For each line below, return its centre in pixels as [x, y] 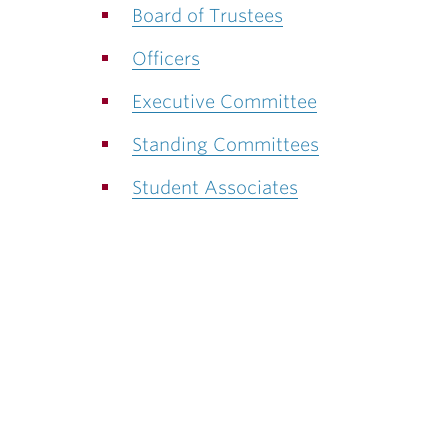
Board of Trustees [207, 15]
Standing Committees [225, 144]
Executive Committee [224, 101]
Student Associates [215, 187]
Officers [166, 58]
